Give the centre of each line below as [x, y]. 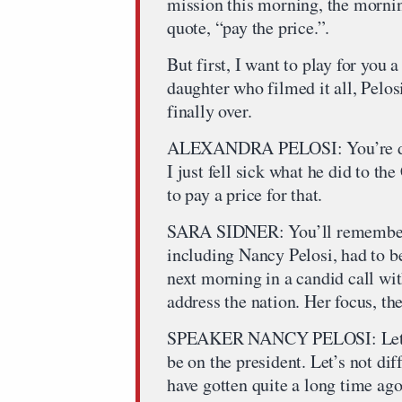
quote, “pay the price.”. [249, 27]
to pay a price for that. [245, 194]
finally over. [210, 110]
